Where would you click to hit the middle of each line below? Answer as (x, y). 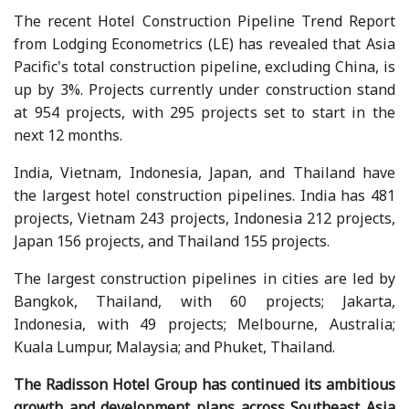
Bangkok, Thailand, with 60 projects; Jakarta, (204, 301)
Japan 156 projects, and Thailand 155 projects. (172, 241)
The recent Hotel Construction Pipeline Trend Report (204, 21)
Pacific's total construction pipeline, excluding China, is (204, 66)
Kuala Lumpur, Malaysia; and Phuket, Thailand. (175, 346)
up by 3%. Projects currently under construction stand (204, 89)
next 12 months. (68, 135)
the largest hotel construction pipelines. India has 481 (204, 195)
